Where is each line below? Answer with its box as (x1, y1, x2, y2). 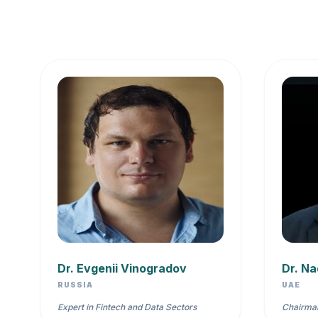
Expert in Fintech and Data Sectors (57, 302, 197, 313)
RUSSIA (57, 280, 93, 290)
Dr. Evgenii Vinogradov (57, 261, 187, 276)
